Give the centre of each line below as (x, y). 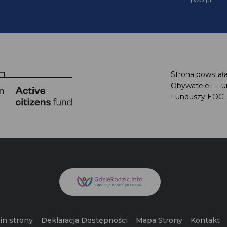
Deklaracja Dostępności (88, 221)
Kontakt (209, 221)
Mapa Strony (163, 221)
